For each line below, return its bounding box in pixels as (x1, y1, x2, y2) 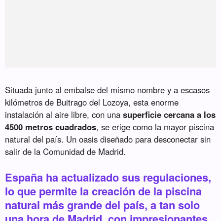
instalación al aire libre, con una (5, 109, 123, 121)
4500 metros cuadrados (5, 121, 97, 133)
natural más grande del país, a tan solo (5, 197, 200, 213)
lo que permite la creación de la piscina (5, 183, 202, 199)
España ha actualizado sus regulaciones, (5, 169, 212, 185)
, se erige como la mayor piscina (96, 121, 215, 133)
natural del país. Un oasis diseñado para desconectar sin (5, 133, 211, 146)
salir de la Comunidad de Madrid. (5, 146, 126, 158)
